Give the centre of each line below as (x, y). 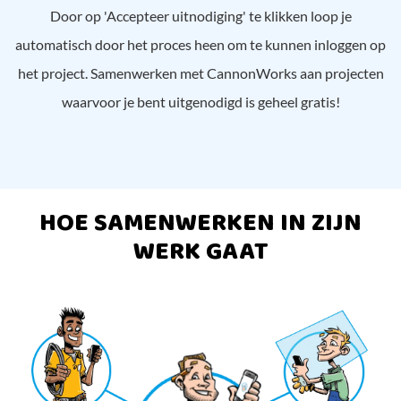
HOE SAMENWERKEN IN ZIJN (200, 224)
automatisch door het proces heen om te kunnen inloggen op (200, 45)
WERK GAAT (200, 252)
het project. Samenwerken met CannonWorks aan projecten (200, 73)
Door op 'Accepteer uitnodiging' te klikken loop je (200, 16)
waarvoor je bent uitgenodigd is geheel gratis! (200, 102)
